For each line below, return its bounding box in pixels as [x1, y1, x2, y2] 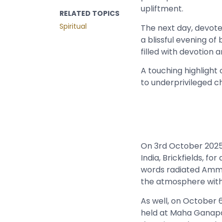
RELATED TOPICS [59, 8, 119, 18]
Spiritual [59, 21, 87, 31]
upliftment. [140, 3, 183, 15]
